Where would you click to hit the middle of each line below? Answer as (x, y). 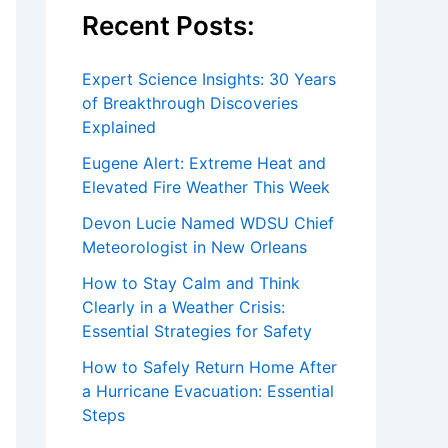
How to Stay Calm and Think (191, 283)
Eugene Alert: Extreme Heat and (204, 163)
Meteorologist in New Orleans (194, 247)
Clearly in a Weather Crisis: (183, 307)
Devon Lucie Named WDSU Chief (208, 223)
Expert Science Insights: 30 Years (209, 79)
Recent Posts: (168, 25)
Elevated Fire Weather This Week (206, 187)
